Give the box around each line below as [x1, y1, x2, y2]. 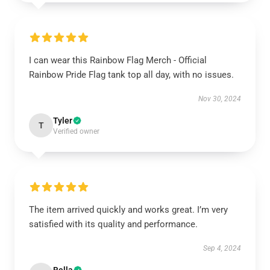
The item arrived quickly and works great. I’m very [29, 204, 228, 215]
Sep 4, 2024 [203, 244, 241, 253]
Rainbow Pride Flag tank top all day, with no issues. [29, 69, 234, 80]
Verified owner [53, 127, 99, 136]
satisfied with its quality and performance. [29, 219, 200, 230]
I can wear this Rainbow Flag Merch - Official [29, 55, 207, 66]
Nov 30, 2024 [198, 95, 241, 103]
